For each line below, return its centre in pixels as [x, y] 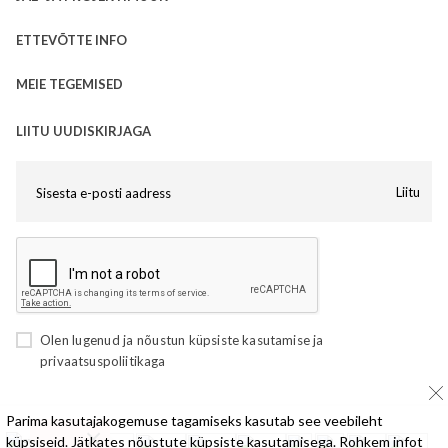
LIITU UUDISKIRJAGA [83, 131]
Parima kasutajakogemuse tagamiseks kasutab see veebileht [194, 420]
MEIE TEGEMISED [69, 84]
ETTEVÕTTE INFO [71, 40]
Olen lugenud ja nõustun [114, 340]
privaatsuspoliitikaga [103, 361]
